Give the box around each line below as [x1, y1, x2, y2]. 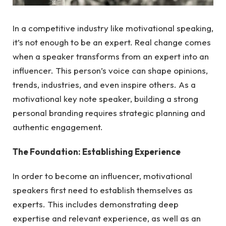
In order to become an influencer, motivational [13, 171, 192, 182]
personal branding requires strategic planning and [13, 107, 205, 119]
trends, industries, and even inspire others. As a [13, 79, 196, 90]
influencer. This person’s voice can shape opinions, [13, 65, 208, 76]
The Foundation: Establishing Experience [13, 146, 181, 157]
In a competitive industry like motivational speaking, [13, 23, 213, 34]
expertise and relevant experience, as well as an [13, 213, 201, 224]
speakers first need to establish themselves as [13, 185, 193, 196]
